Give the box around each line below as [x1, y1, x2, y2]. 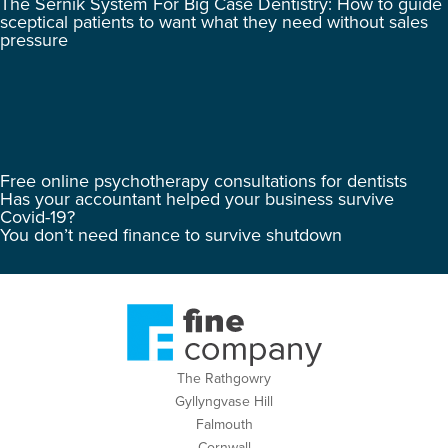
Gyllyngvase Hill [175, 393, 273, 411]
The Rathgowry [177, 370, 271, 388]
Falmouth [195, 416, 253, 434]
